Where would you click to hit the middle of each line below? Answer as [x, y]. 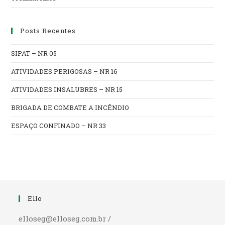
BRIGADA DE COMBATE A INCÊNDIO [70, 108]
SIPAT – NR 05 [34, 53]
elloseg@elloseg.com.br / [65, 219]
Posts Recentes [48, 31]
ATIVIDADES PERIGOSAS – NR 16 [65, 72]
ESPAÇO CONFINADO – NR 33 [59, 126]
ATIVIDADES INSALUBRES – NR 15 [67, 90]
